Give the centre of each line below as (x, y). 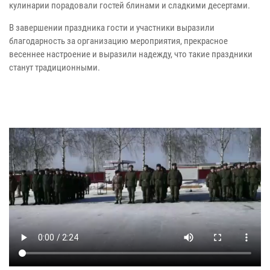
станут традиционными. (55, 67)
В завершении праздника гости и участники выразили (112, 27)
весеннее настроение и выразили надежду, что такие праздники (131, 54)
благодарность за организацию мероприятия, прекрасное (118, 41)
